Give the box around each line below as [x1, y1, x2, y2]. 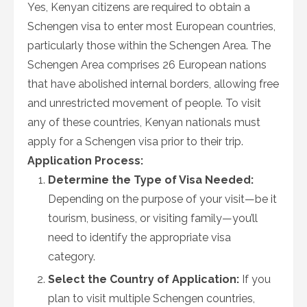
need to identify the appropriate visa [48, 231, 231, 244]
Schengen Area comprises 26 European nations [27, 58, 267, 71]
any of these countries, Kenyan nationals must [27, 116, 260, 129]
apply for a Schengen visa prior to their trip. [27, 135, 243, 148]
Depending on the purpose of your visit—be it [48, 193, 277, 206]
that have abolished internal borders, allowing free [27, 77, 279, 90]
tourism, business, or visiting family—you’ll [48, 212, 258, 225]
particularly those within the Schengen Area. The [27, 39, 271, 52]
